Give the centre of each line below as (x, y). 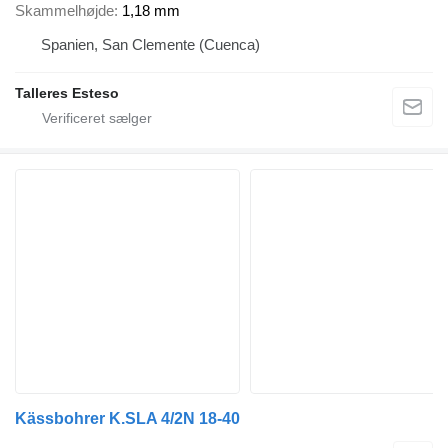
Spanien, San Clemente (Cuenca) (150, 45)
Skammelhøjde (64, 11)
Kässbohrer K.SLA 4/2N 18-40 (127, 419)
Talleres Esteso (67, 93)
